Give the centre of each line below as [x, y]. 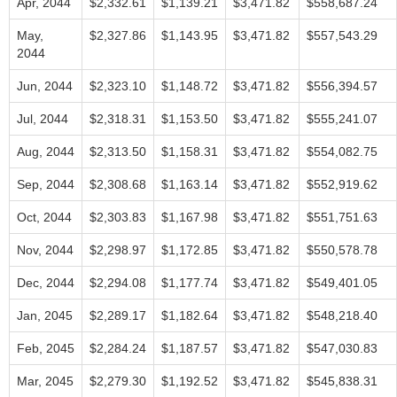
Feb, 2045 [46, 348]
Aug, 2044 [46, 152]
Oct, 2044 [44, 217]
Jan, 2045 [45, 315]
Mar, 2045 [45, 381]
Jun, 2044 [45, 86]
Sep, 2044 [46, 184]
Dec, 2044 [46, 283]
